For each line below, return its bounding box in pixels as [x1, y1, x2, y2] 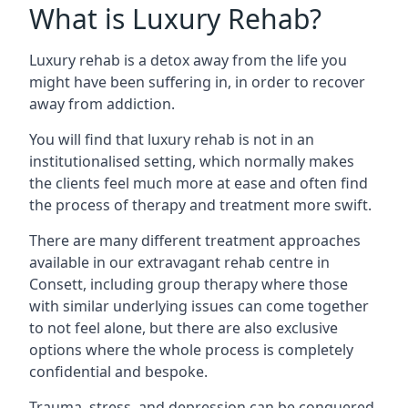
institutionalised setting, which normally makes [29, 150, 354, 171]
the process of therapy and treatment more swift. [29, 194, 372, 215]
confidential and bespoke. [29, 361, 208, 382]
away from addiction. [29, 93, 175, 114]
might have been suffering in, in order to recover [29, 71, 365, 92]
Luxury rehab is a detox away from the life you [29, 49, 347, 70]
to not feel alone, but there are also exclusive [29, 317, 338, 338]
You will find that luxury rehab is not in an [29, 128, 314, 149]
